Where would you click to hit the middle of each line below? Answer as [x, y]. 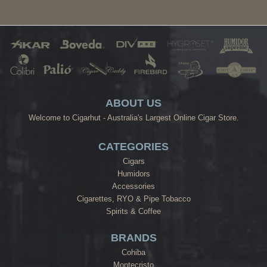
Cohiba [133, 253]
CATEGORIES [133, 147]
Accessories [133, 187]
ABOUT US [133, 103]
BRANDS [133, 238]
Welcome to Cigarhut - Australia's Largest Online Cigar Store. [133, 118]
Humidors [133, 174]
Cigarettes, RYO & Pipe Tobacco [133, 199]
